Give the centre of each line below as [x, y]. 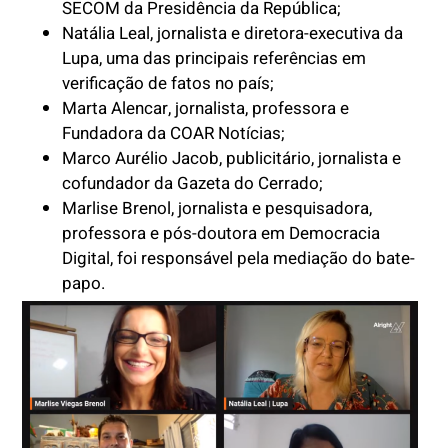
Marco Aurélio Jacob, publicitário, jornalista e [232, 159]
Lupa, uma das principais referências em [214, 59]
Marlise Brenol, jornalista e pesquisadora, [217, 209]
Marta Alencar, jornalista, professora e [206, 109]
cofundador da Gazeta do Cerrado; [199, 184]
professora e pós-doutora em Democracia [221, 234]
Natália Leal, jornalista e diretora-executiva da [233, 34]
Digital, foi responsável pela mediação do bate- [239, 259]
